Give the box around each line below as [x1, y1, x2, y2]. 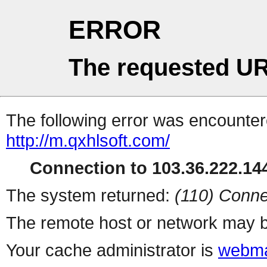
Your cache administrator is [6, 240, 218, 260]
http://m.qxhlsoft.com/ [6, 131, 170, 151]
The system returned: [6, 185, 175, 206]
